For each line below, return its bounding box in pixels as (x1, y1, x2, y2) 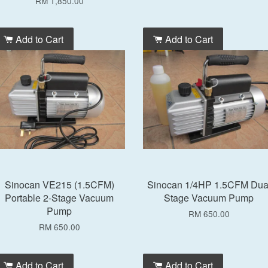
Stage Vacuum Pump (164, 191, 254, 205)
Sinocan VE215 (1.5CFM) (4, 178, 114, 191)
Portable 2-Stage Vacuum (5, 191, 114, 205)
